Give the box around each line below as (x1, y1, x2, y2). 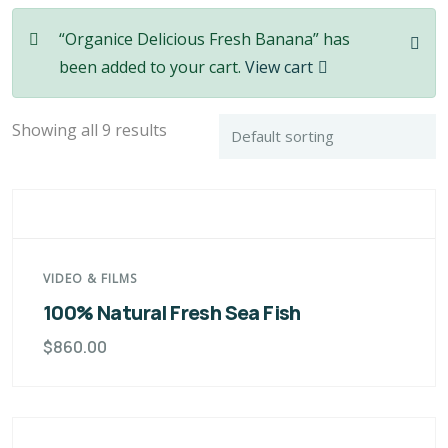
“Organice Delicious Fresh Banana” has (59, 28, 350, 50)
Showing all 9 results (12, 119, 167, 141)
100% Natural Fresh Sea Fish (43, 299, 301, 326)
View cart (245, 56, 313, 78)
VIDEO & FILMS (43, 270, 137, 287)
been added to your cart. (59, 56, 245, 78)
